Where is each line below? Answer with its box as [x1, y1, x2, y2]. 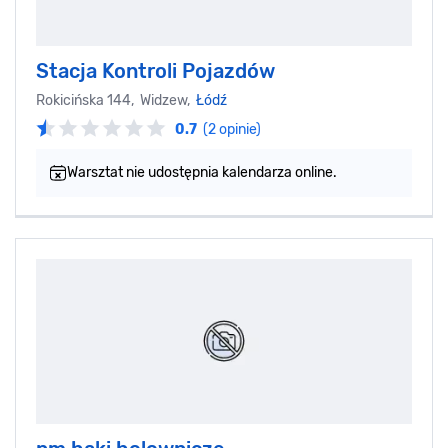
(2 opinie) [203, 120, 261, 138]
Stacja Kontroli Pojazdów [36, 58, 275, 83]
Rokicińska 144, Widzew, [36, 91, 196, 109]
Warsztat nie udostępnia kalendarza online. [67, 163, 337, 181]
